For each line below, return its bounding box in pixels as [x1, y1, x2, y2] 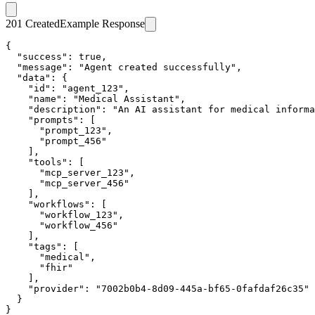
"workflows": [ [6, 198, 107, 210]
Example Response [60, 17, 145, 30]
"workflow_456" [6, 219, 118, 231]
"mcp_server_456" [6, 177, 129, 188]
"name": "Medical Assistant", [6, 93, 186, 104]
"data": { [6, 72, 67, 83]
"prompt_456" [6, 135, 107, 146]
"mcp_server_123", [6, 167, 135, 178]
